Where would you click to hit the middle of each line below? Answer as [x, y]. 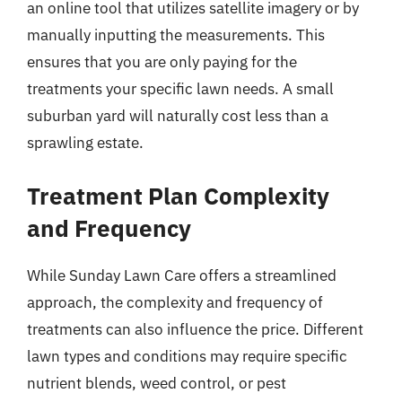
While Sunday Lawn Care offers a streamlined [182, 275]
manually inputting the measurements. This [176, 35]
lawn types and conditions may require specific [187, 356]
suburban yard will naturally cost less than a [178, 116]
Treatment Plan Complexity [178, 195]
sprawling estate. [85, 143]
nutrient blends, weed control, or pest [157, 383]
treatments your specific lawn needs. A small [180, 89]
